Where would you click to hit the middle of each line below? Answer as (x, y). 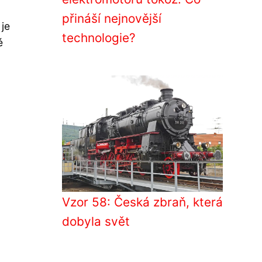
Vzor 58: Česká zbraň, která (142, 202)
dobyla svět (96, 221)
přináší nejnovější (112, 18)
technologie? (99, 38)
